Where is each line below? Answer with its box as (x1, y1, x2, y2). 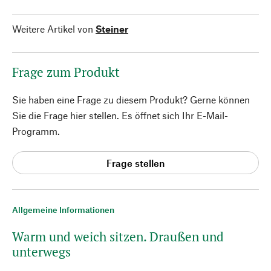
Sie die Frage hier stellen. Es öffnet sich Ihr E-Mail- (12, 109, 228, 121)
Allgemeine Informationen (12, 204, 114, 215)
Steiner (96, 23, 128, 34)
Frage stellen (106, 157, 165, 169)
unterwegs (12, 243, 71, 260)
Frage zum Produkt (12, 64, 120, 80)
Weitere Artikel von (12, 23, 93, 34)
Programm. (12, 125, 60, 137)
